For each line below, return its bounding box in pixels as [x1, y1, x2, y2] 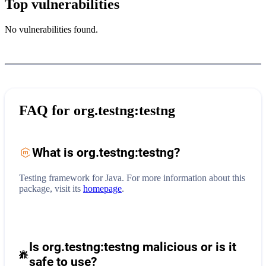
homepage [83, 183, 122, 194]
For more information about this [126, 172, 245, 183]
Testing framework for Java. [19, 172, 126, 183]
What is [32, 145, 77, 160]
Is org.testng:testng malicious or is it [29, 239, 237, 254]
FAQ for [19, 102, 74, 118]
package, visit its [19, 183, 81, 194]
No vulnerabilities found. [5, 24, 98, 34]
